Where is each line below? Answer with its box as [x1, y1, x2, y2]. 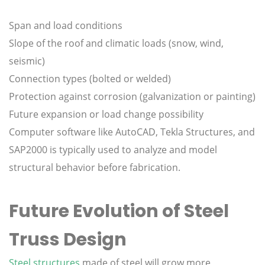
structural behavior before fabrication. [9, 161, 180, 174]
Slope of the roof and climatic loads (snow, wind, [9, 37, 224, 50]
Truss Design [9, 227, 127, 253]
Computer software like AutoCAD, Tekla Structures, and [9, 125, 255, 139]
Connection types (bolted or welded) [9, 72, 171, 86]
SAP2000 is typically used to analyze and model [9, 143, 217, 157]
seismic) [9, 54, 45, 68]
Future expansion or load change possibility [9, 108, 203, 121]
